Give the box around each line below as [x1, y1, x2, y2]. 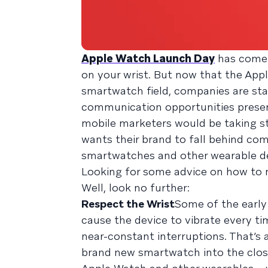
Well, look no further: [81, 180, 190, 194]
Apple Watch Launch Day [81, 51, 215, 65]
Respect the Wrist [81, 196, 175, 211]
